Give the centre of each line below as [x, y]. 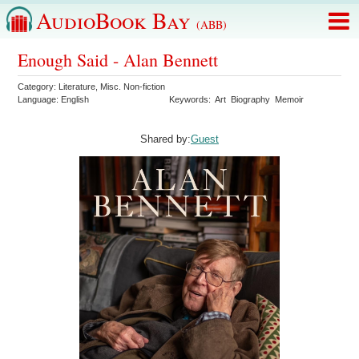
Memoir [290, 99]
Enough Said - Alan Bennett [118, 60]
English [75, 99]
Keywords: [192, 99]
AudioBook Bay [116, 20]
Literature [77, 87]
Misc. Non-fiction [133, 87]
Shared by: [165, 139]
